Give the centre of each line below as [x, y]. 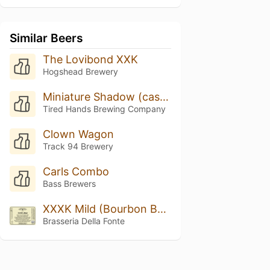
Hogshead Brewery [80, 71]
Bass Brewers [69, 183]
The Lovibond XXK [90, 59]
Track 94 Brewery [78, 146]
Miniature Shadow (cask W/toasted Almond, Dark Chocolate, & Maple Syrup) [164, 96]
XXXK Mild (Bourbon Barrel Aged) [162, 209]
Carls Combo [76, 171]
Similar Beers [46, 38]
